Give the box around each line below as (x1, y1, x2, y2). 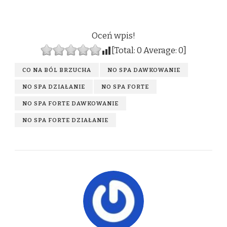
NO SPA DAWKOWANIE (107, 66, 180, 73)
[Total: (111, 45, 137, 56)
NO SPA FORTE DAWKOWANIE (22, 99, 119, 107)
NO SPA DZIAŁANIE (22, 83, 85, 90)
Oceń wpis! (92, 30, 135, 41)
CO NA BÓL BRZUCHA (22, 66, 91, 73)
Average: (142, 45, 178, 56)
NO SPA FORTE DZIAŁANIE (22, 116, 108, 124)
